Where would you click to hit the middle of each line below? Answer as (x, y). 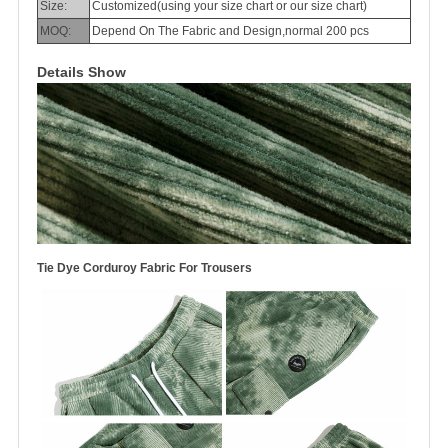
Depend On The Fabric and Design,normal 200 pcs (230, 31)
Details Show (81, 72)
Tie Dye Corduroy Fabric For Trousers (144, 267)
